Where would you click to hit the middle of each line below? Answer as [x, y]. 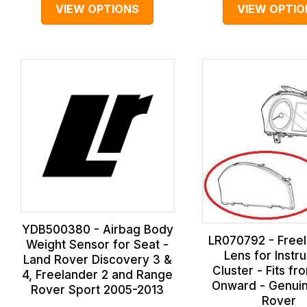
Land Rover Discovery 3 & [97, 260]
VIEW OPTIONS [98, 9]
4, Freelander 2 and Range [98, 275]
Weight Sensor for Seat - [98, 245]
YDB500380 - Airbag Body [97, 230]
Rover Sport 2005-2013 [98, 290]
